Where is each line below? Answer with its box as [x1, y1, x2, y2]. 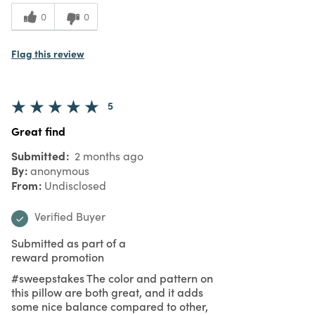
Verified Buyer [34, 208, 105, 224]
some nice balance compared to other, [11, 297, 208, 314]
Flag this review [11, 46, 84, 60]
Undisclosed [44, 177, 106, 193]
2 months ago [72, 148, 143, 163]
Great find [11, 122, 65, 139]
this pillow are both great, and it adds [11, 283, 203, 300]
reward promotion [11, 248, 104, 264]
